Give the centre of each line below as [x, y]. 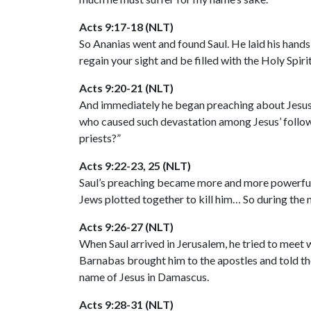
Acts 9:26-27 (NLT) [126, 226]
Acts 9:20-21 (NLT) [126, 87]
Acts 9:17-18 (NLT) [126, 26]
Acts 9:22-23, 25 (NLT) [135, 165]
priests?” [100, 137]
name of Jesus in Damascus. [144, 276]
